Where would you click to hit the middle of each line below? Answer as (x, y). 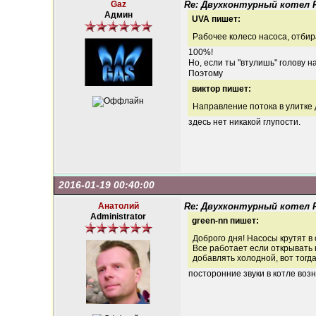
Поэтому (206, 73)
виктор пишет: (221, 89)
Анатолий (118, 206)
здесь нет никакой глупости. (244, 122)
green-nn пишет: (225, 221)
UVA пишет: (216, 19)
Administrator (118, 217)
